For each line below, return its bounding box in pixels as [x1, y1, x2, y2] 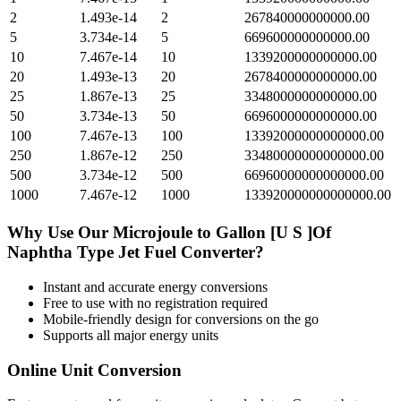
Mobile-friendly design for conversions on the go [43, 311, 319, 327]
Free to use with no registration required [43, 294, 268, 311]
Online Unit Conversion [7, 360, 182, 380]
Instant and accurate [43, 278, 158, 294]
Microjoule [113, 223, 192, 243]
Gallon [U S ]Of [216, 223, 331, 243]
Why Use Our [7, 223, 113, 243]
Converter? [176, 243, 264, 262]
